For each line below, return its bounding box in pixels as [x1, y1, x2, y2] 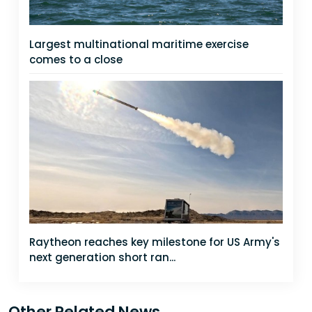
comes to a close [29, 52, 123, 67]
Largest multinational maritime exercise [29, 36, 249, 52]
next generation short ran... [29, 250, 175, 265]
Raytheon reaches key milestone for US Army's [29, 235, 280, 250]
